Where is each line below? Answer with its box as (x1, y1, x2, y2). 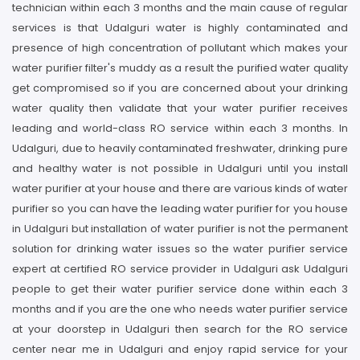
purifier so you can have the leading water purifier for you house (12, 201, 348, 216)
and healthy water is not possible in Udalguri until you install (12, 161, 348, 176)
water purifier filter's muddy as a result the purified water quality (12, 60, 348, 76)
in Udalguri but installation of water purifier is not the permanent (12, 221, 348, 236)
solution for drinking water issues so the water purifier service (12, 241, 348, 256)
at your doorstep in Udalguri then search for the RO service (12, 321, 348, 337)
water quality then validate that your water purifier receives (12, 100, 348, 116)
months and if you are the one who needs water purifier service (12, 301, 348, 317)
